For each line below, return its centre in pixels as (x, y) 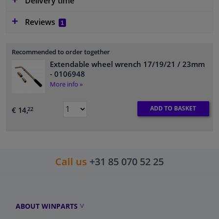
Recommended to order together (61, 52)
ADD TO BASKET (173, 109)
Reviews (40, 22)
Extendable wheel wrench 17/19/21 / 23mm (127, 64)
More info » (66, 84)
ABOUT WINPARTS (47, 206)
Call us (71, 161)
